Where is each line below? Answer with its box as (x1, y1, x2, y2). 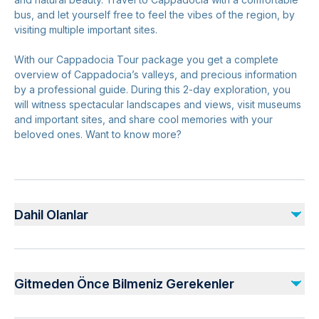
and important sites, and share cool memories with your (14, 113, 273, 125)
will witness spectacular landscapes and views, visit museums (14, 98, 301, 110)
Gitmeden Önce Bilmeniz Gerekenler (14, 276, 234, 291)
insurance (26, 263, 70, 275)
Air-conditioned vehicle (26, 305, 132, 318)
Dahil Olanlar (14, 206, 88, 222)
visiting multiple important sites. (14, 23, 157, 36)
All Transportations (26, 277, 111, 289)
